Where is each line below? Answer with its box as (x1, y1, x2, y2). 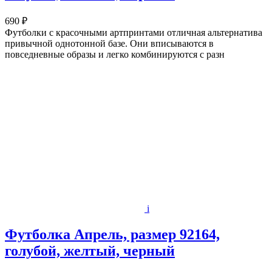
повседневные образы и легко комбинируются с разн (5, 49, 225, 60)
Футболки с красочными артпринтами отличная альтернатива (5, 27, 262, 38)
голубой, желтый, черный (5, 243, 175, 259)
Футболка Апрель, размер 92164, (5, 226, 220, 243)
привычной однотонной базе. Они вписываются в (5, 38, 214, 49)
